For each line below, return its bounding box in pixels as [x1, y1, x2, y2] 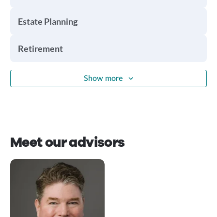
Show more [84, 74, 123, 82]
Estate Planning [17, 16, 77, 27]
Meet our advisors [10, 133, 125, 152]
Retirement [17, 43, 63, 54]
